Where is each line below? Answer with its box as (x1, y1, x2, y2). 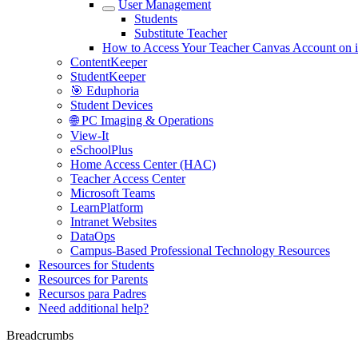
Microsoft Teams (70, 186, 155, 200)
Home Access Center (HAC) (70, 157, 216, 171)
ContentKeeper (70, 55, 147, 69)
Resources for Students (38, 258, 154, 272)
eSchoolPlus (70, 143, 133, 157)
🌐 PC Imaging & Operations (70, 113, 213, 127)
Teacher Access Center (70, 172, 185, 185)
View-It (70, 129, 109, 142)
